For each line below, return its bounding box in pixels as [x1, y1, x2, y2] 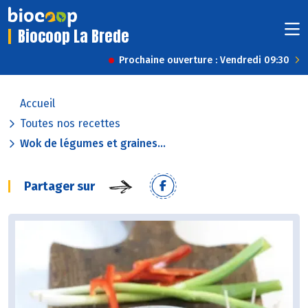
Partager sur [24, 179, 95, 195]
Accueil [20, 97, 55, 111]
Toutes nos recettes [20, 117, 120, 131]
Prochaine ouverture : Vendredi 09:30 [119, 54, 289, 67]
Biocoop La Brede [18, 25, 129, 48]
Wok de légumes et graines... [20, 137, 166, 151]
